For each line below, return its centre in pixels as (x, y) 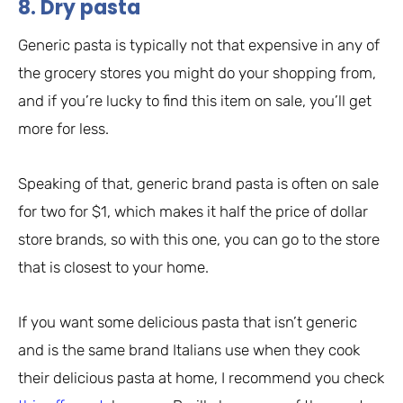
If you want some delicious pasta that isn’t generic (188, 322)
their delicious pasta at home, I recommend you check (201, 378)
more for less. (63, 129)
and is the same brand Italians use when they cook (189, 350)
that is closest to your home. (113, 268)
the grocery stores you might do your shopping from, (197, 73)
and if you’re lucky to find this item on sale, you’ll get (195, 101)
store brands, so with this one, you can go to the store (199, 240)
